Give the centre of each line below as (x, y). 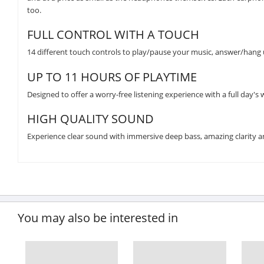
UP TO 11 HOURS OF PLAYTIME (112, 77)
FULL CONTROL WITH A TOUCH (113, 35)
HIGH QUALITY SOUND (90, 119)
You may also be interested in (98, 217)
